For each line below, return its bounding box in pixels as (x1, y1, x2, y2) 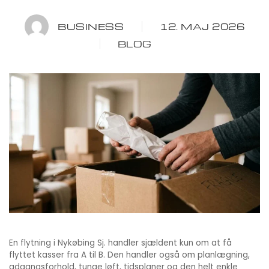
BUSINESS (58, 20, 124, 32)
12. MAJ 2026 (160, 20, 244, 32)
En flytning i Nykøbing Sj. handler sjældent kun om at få (9, 237, 232, 249)
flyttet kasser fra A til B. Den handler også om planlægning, (9, 249, 250, 261)
